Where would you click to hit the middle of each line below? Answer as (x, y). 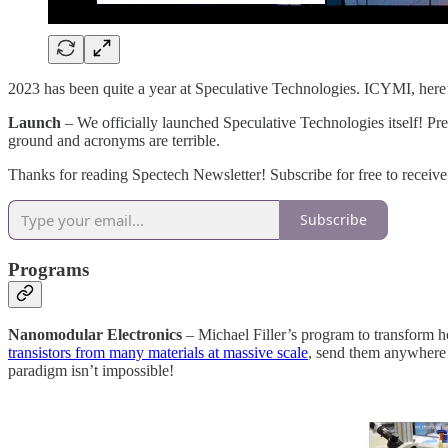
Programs (48, 269)
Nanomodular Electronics (97, 335)
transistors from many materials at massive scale (158, 353)
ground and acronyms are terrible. (116, 140)
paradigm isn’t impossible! (91, 371)
